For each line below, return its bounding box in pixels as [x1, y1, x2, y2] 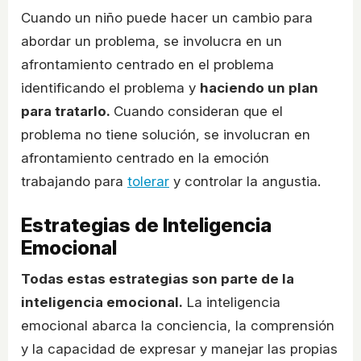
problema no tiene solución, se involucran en [21, 127, 310, 143]
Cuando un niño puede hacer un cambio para [21, 10, 313, 27]
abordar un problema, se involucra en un [21, 33, 282, 50]
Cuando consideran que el [114, 103, 283, 120]
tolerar [127, 173, 169, 190]
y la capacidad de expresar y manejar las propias [21, 341, 338, 358]
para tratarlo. [21, 103, 114, 120]
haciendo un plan [200, 80, 318, 97]
